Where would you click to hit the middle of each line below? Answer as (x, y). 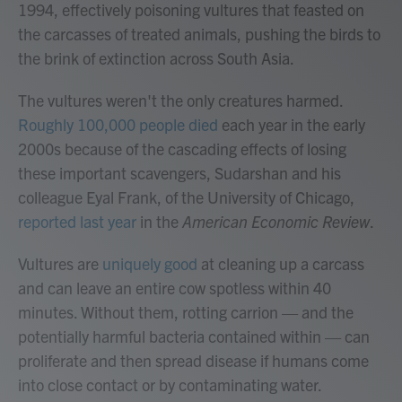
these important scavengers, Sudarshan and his (179, 173)
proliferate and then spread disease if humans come (193, 360)
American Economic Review (276, 221)
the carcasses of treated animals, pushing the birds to (199, 34)
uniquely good (150, 263)
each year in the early (292, 124)
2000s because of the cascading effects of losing (182, 149)
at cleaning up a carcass (281, 263)
